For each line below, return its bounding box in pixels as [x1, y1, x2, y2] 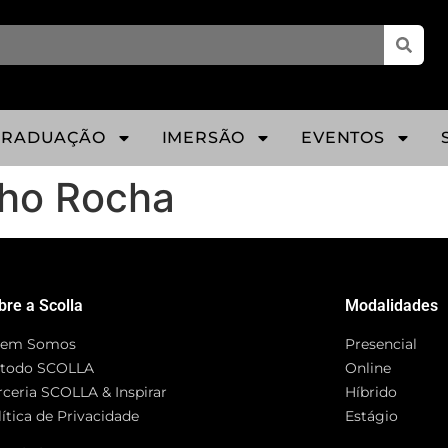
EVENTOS [301, 128, 385, 147]
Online [345, 359, 392, 377]
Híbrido [345, 383, 398, 401]
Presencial [345, 335, 418, 353]
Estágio [345, 407, 399, 425]
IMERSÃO [161, 128, 246, 147]
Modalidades [345, 296, 439, 315]
